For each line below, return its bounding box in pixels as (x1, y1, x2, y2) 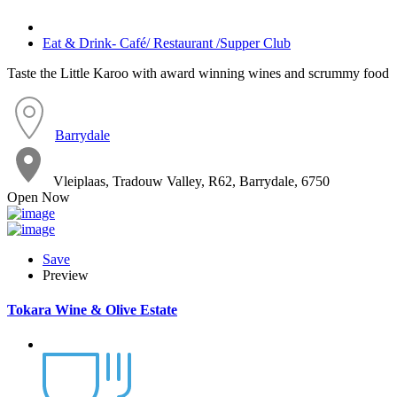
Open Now (7, 189, 70, 205)
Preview (43, 267, 89, 283)
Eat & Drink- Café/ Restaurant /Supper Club (43, 35, 291, 51)
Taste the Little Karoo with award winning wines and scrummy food (7, 65, 389, 81)
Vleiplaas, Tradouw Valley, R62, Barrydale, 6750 (53, 173, 330, 189)
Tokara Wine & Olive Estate (7, 301, 177, 317)
